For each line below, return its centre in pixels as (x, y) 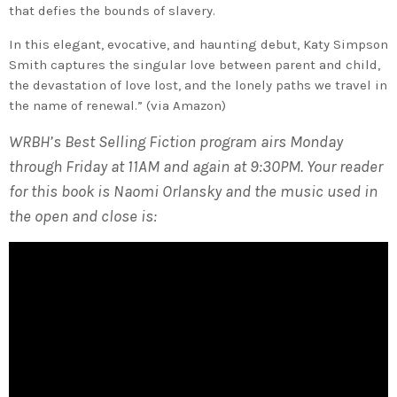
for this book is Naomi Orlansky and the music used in (193, 191)
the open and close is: (83, 216)
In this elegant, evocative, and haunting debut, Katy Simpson (198, 44)
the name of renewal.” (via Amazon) (117, 105)
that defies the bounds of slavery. (112, 10)
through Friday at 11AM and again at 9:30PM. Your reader (196, 166)
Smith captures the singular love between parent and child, (195, 64)
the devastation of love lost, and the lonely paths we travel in (198, 85)
